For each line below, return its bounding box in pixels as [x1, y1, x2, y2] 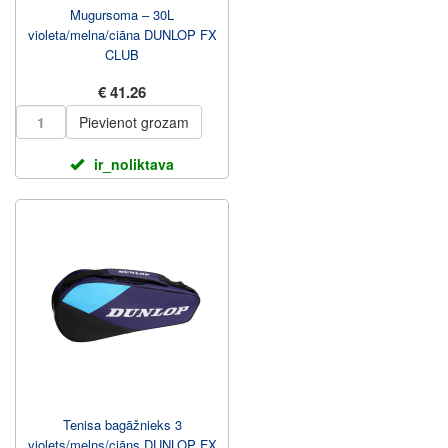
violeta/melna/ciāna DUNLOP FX [27, 25, 217, 44]
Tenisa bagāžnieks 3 [62, 415, 182, 434]
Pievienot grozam [79, 112, 189, 132]
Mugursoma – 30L [70, 5, 174, 24]
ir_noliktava [94, 154, 174, 174]
